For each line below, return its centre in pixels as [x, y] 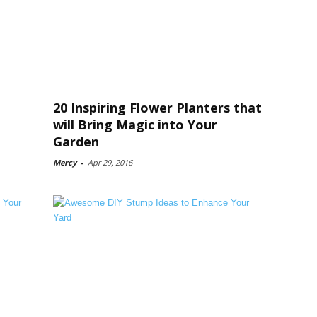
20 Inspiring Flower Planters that [157, 108]
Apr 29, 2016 [110, 162]
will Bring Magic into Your [135, 125]
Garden [76, 142]
